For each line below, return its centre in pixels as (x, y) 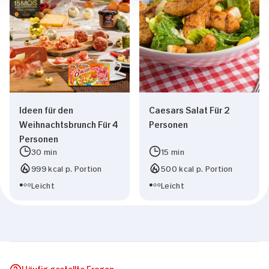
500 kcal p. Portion (197, 168)
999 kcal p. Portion (67, 168)
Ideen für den (46, 109)
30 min (44, 151)
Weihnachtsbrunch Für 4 (69, 124)
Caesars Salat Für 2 (189, 109)
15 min (173, 151)
